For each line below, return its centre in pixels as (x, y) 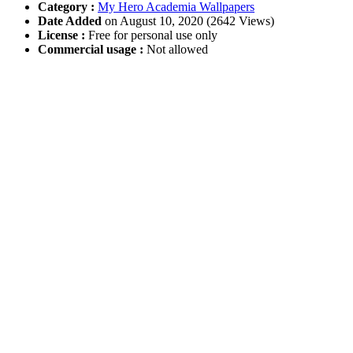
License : (61, 35)
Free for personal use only (151, 35)
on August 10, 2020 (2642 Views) (190, 21)
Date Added (71, 21)
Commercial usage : (91, 50)
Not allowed (176, 50)
